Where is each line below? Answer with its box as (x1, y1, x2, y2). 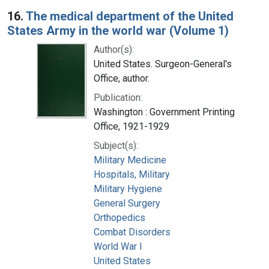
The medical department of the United (26, 8, 234, 23)
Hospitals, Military (94, 168, 170, 180)
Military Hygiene (94, 183, 162, 195)
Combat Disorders (94, 226, 171, 238)
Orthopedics (94, 211, 145, 223)
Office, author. (94, 72, 150, 84)
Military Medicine (94, 154, 166, 166)
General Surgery (94, 197, 160, 209)
